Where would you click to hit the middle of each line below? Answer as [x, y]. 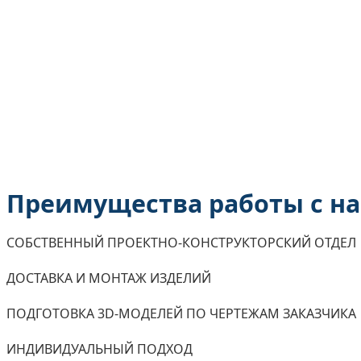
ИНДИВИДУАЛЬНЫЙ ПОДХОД [100, 349]
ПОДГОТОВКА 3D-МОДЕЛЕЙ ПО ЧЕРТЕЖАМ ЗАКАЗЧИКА [181, 314]
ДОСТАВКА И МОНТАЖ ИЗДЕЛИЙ [109, 278]
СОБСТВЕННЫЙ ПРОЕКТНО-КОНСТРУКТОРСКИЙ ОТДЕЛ [181, 243]
